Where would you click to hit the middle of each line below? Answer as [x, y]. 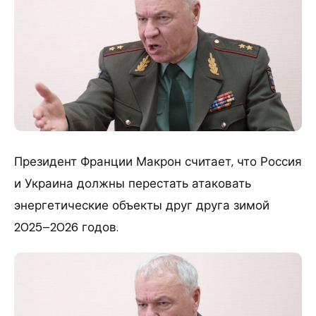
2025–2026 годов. [66, 227]
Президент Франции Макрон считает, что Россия [158, 162]
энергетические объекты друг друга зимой [142, 205]
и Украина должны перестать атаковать [133, 183]
